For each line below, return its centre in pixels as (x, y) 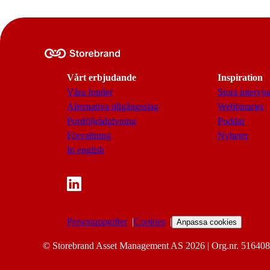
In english (86, 150)
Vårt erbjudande (102, 77)
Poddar (231, 121)
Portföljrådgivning (102, 121)
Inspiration (240, 77)
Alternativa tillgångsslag (113, 106)
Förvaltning (89, 135)
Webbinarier (241, 106)
